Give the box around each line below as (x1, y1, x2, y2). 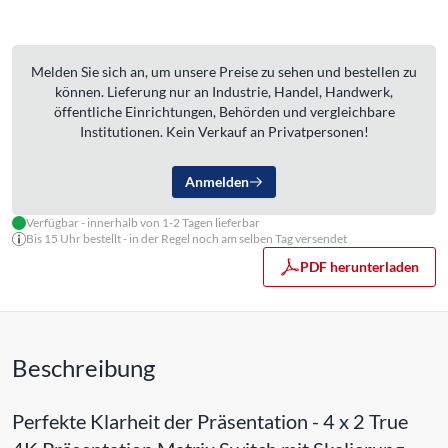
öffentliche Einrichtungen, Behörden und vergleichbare (53, 102, 395, 120)
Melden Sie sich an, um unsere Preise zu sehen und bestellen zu (31, 62, 417, 80)
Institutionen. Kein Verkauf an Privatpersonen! (79, 122, 369, 140)
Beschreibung (12, 352, 155, 382)
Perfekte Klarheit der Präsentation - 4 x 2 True (12, 408, 408, 433)
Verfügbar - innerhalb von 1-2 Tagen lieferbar (26, 214, 260, 230)
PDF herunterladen (300, 257, 419, 275)
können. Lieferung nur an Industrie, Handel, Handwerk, (55, 82, 393, 100)
